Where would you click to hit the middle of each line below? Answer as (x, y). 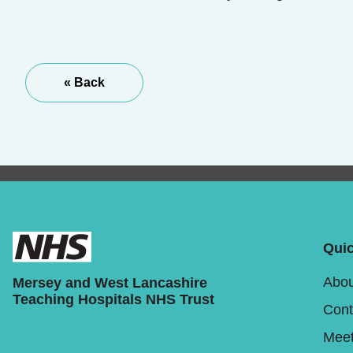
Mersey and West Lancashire (110, 283)
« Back (84, 82)
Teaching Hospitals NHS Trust (113, 300)
